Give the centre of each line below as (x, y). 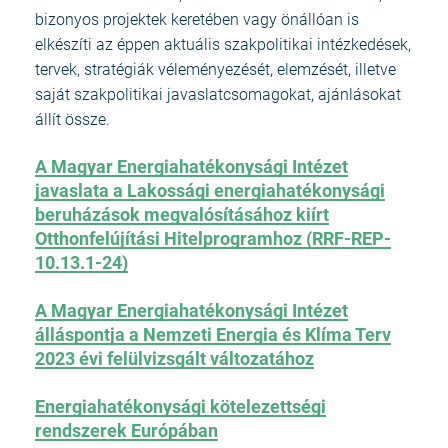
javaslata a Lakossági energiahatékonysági (210, 190)
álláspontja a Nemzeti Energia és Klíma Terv (213, 334)
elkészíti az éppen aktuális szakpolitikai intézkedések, (223, 44)
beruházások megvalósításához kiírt (182, 214)
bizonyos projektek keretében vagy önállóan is (197, 19)
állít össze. (72, 119)
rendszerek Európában (126, 430)
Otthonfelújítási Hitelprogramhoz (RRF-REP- (213, 238)
